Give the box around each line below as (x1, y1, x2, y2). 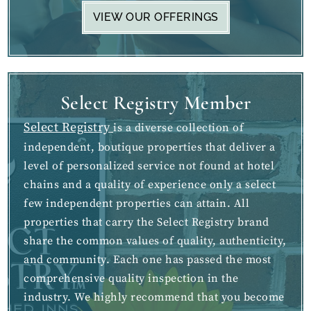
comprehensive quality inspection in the (24, 271, 239, 286)
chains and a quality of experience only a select (24, 178, 276, 192)
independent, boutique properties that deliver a (24, 140, 276, 155)
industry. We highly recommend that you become (24, 290, 285, 305)
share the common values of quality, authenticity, (24, 234, 287, 249)
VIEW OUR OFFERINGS (92, 10, 219, 24)
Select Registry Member (60, 91, 251, 115)
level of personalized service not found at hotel (24, 159, 274, 174)
